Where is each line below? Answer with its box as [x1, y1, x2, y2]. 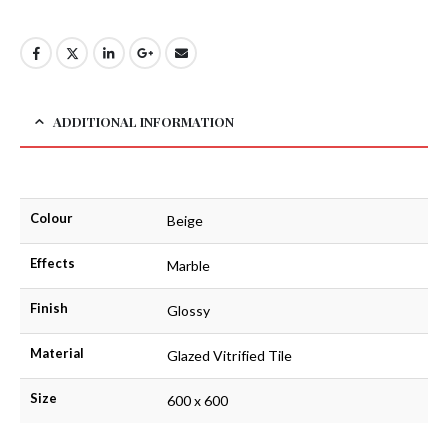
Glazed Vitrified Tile [166, 347, 293, 365]
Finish [29, 300, 68, 317]
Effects [29, 255, 75, 272]
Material [29, 345, 84, 362]
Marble [166, 257, 211, 275]
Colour [29, 210, 73, 227]
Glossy [166, 302, 211, 320]
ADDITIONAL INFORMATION [53, 113, 234, 131]
